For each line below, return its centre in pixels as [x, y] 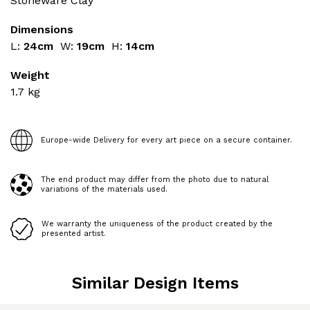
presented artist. [74, 233]
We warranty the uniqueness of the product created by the [157, 224]
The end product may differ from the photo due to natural [155, 180]
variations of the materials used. [104, 189]
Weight [30, 75]
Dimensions [42, 29]
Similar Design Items [155, 283]
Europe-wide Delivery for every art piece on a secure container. [166, 140]
